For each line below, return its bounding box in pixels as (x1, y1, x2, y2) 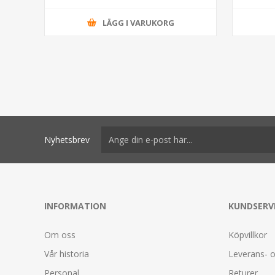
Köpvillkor (228, 229, 267, 241)
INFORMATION (44, 200, 106, 212)
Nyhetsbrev (44, 133, 90, 145)
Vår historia (44, 248, 89, 260)
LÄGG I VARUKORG (102, 17, 174, 28)
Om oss (44, 229, 76, 241)
